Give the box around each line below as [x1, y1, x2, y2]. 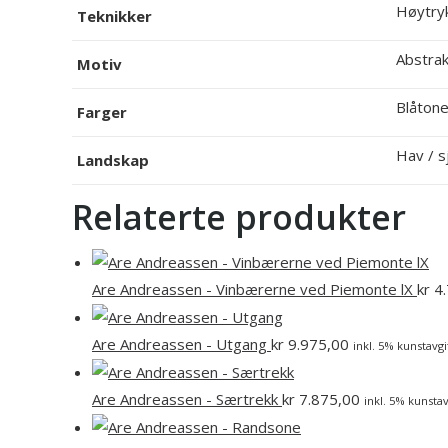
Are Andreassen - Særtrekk [92, 389, 282, 409]
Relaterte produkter [72, 194, 406, 240]
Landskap [77, 150, 149, 170]
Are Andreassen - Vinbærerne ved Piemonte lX [92, 279, 417, 299]
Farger [77, 102, 127, 122]
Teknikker [77, 6, 152, 26]
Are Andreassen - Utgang [92, 334, 271, 354]
